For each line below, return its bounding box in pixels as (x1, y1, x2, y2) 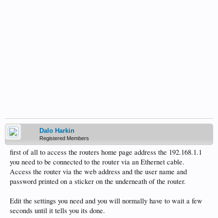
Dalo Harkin (39, 127, 74, 134)
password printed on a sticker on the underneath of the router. (10, 177, 186, 186)
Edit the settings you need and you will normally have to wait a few (10, 196, 202, 205)
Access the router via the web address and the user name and (10, 167, 187, 176)
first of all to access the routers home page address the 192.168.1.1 (10, 147, 202, 157)
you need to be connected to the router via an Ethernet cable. (10, 157, 184, 166)
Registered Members (39, 135, 89, 141)
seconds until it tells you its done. (10, 206, 105, 215)
